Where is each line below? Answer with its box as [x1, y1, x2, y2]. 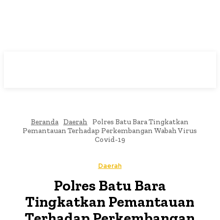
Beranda [31, 117, 58, 126]
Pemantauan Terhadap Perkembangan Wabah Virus [23, 126, 197, 135]
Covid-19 [94, 135, 125, 144]
